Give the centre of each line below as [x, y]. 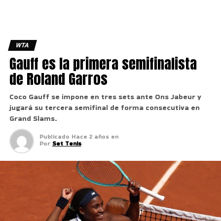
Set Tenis [67, 143]
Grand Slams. [33, 118]
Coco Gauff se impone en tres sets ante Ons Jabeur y [105, 97]
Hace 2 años [91, 136]
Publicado [54, 136]
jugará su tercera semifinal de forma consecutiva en [104, 108]
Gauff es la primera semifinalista [103, 63]
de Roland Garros [58, 79]
